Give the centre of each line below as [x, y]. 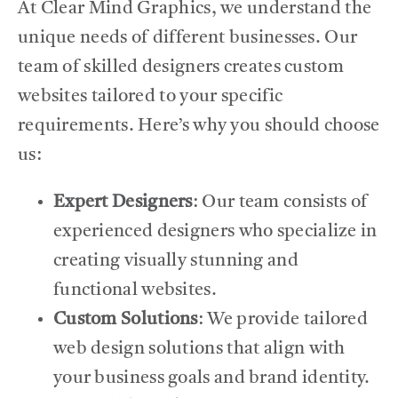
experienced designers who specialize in [215, 231]
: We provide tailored [283, 319]
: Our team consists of [280, 202]
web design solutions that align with [199, 349]
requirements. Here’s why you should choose [199, 126]
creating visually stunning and [175, 261]
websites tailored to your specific [150, 96]
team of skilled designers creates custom [180, 67]
